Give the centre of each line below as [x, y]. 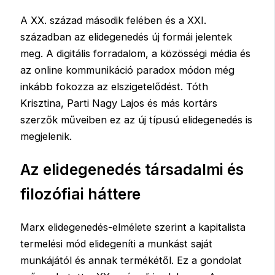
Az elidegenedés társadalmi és [132, 170]
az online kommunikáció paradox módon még [128, 70]
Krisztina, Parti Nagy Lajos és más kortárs [119, 103]
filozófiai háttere [81, 194]
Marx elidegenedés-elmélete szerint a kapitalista [133, 227]
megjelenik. [46, 136]
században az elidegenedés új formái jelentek [126, 37]
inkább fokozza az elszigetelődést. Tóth [114, 86]
